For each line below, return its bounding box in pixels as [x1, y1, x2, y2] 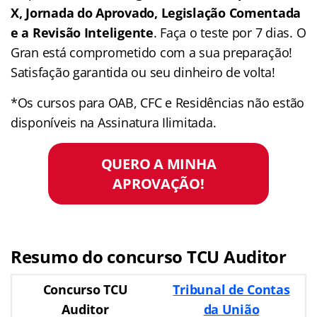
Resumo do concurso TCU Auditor [11, 244, 287, 268]
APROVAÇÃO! [113, 173, 204, 194]
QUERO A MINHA [100, 154, 217, 174]
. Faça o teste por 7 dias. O [153, 23, 306, 41]
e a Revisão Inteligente [11, 23, 154, 41]
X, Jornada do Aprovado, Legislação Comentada [11, 4, 301, 21]
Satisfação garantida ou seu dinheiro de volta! [11, 63, 275, 81]
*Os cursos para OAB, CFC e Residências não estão [11, 93, 305, 111]
